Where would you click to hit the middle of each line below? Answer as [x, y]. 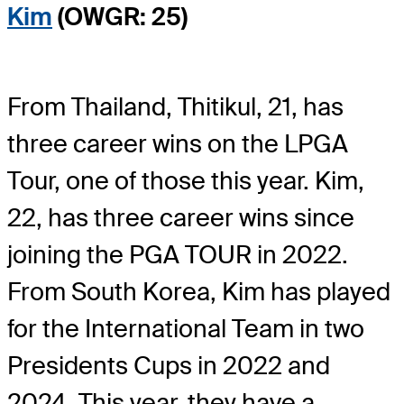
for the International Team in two [186, 328]
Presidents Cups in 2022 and [169, 365]
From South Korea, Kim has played [199, 291]
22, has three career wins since [181, 217]
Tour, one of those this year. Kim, [186, 180]
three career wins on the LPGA [178, 143]
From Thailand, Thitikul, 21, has [175, 106]
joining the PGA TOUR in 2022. [178, 254]
